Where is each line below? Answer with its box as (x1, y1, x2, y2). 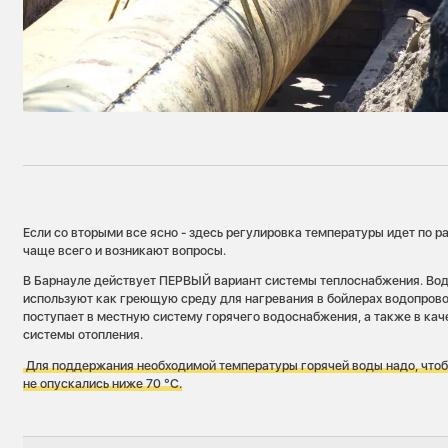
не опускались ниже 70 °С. (23, 376, 183, 392)
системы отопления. (23, 327, 144, 343)
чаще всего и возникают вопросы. (23, 242, 227, 258)
